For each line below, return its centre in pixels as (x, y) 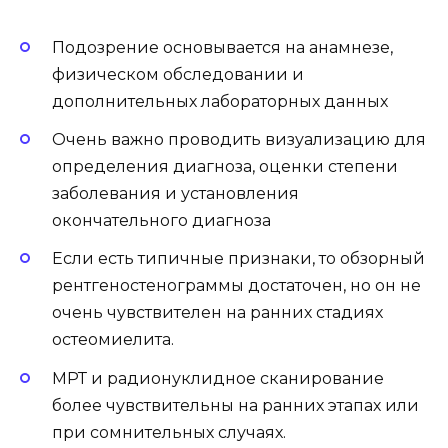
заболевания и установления (175, 194)
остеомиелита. (113, 340)
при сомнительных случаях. (169, 432)
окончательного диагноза (161, 221)
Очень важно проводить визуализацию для (239, 140)
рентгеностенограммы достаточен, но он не (236, 286)
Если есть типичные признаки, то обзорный (238, 259)
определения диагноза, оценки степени (225, 167)
